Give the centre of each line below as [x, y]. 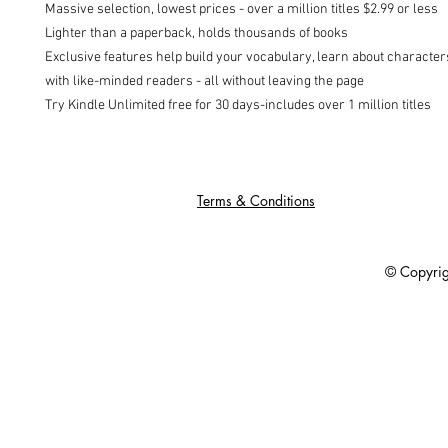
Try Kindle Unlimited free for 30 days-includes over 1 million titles [238, 105]
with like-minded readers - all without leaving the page [204, 81]
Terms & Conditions [256, 200]
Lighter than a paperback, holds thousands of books [196, 33]
